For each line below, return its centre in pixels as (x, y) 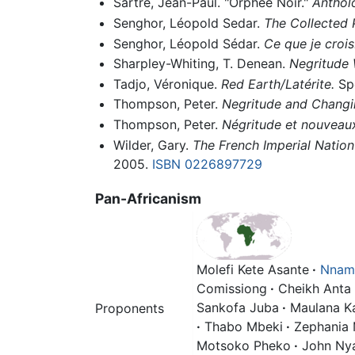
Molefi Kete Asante (253, 269)
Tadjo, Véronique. (167, 84)
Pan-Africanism (148, 198)
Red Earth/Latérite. (277, 84)
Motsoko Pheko (244, 345)
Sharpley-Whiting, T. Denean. (201, 64)
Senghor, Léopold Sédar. (188, 43)
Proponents (130, 308)
